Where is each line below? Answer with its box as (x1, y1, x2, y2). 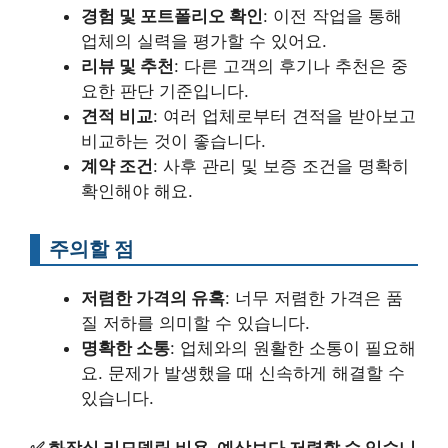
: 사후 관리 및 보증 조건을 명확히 (153, 155, 409, 176)
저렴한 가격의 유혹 (81, 287, 225, 308)
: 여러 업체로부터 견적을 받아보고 (153, 105, 416, 126)
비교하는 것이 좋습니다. (81, 130, 266, 151)
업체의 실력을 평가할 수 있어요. (81, 30, 327, 51)
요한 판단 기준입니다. (81, 80, 249, 101)
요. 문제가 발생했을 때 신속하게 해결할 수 (81, 362, 405, 383)
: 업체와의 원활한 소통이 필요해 (170, 337, 416, 358)
